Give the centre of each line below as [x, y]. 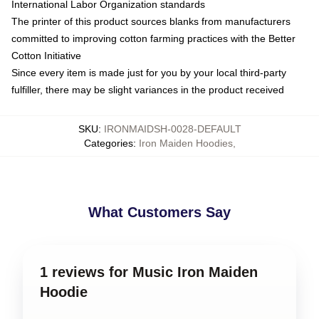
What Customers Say [159, 212]
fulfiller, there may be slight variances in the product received [148, 89]
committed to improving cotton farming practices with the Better [153, 38]
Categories [108, 143]
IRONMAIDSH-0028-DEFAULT [172, 129]
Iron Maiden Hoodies [185, 143]
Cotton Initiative [46, 55]
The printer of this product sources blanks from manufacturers [151, 21]
